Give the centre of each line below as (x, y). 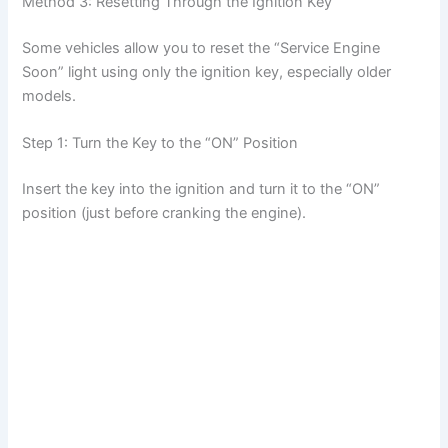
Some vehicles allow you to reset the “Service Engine (201, 47)
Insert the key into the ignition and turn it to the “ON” (201, 188)
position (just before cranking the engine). (164, 212)
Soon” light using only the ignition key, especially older (207, 71)
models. (49, 95)
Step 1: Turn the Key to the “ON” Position (160, 143)
